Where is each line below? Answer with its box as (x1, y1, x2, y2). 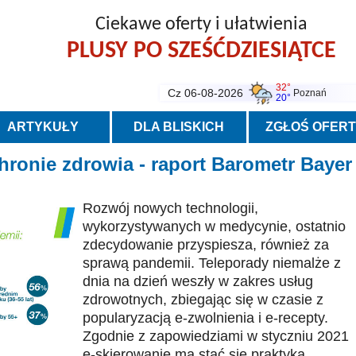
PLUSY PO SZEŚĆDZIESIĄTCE (66, 39, 336, 64)
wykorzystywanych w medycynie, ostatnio (83, 219, 346, 234)
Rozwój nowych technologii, (83, 200, 258, 216)
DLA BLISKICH (133, 120, 225, 133)
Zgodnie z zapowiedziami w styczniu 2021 (83, 328, 349, 344)
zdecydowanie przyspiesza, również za (83, 237, 329, 253)
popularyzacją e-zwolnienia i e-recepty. (83, 310, 328, 326)
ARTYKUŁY (7, 120, 79, 133)
